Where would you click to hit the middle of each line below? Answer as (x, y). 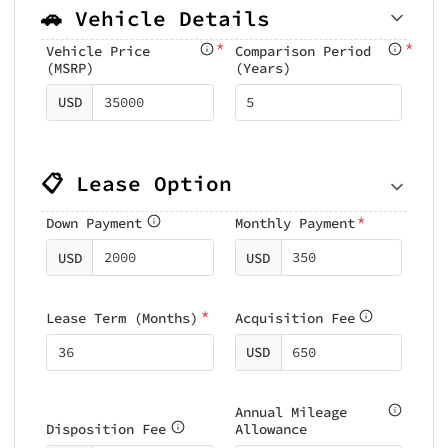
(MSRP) (70, 67)
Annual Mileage (290, 412)
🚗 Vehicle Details (155, 18)
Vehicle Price (98, 50)
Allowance (270, 429)
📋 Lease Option (136, 183)
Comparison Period (302, 50)
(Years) (262, 67)
